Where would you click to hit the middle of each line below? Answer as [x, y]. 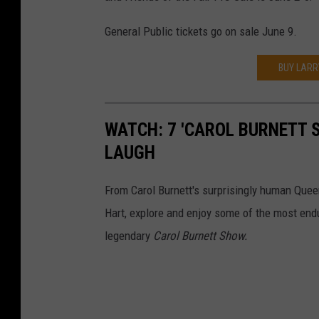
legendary [129, 235]
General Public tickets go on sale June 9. [201, 31]
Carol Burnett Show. [200, 235]
